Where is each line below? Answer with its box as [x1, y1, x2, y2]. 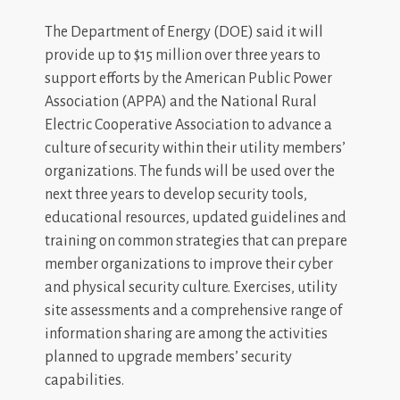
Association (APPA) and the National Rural [45, 93, 317, 110]
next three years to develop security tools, [45, 186, 307, 203]
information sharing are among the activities [45, 325, 328, 342]
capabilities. [45, 371, 124, 388]
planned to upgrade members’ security [45, 348, 292, 365]
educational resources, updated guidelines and [45, 209, 346, 226]
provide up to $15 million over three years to [45, 46, 321, 63]
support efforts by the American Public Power [45, 70, 332, 87]
